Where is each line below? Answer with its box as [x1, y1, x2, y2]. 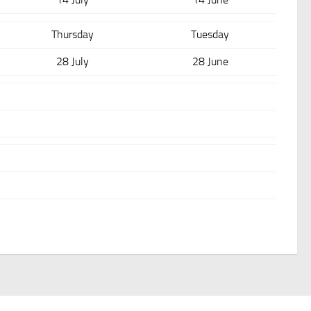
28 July [56, 55, 89, 68]
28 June [192, 55, 228, 68]
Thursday [51, 28, 94, 41]
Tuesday [191, 28, 229, 41]
